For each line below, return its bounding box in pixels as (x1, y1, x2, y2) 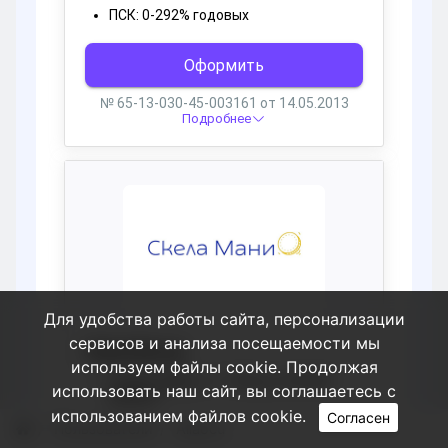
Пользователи (53, 420, 153, 438)
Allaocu (176, 420, 226, 438)
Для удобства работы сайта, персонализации (43, 309, 405, 329)
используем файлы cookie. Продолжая (70, 357, 378, 377)
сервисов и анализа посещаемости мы (68, 333, 380, 353)
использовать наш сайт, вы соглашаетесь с (52, 381, 396, 401)
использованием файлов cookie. (50, 405, 311, 426)
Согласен (326, 409, 390, 426)
